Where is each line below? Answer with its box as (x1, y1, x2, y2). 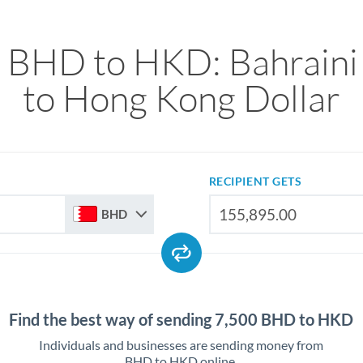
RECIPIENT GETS (208, 174, 302, 188)
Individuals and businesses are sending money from (39, 337, 324, 352)
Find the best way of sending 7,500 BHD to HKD (9, 310, 354, 329)
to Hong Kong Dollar (22, 75, 340, 120)
